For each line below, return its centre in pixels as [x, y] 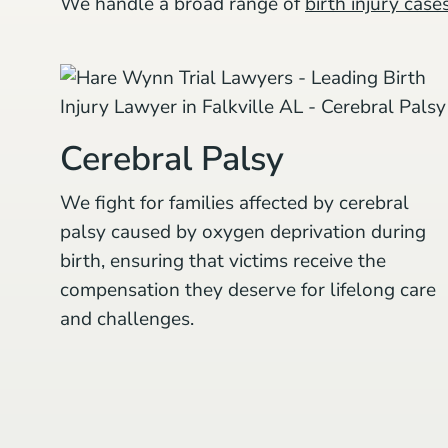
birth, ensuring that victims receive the [223, 260]
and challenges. [127, 318]
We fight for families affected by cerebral [234, 202]
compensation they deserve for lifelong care [248, 289]
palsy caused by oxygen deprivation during [243, 231]
